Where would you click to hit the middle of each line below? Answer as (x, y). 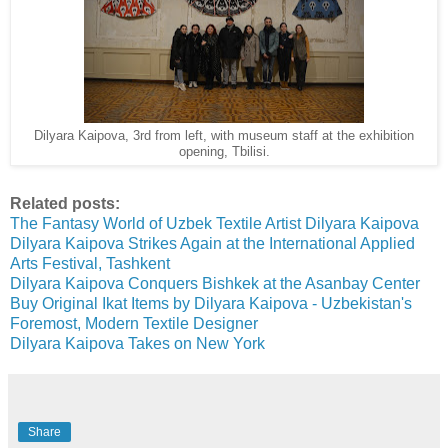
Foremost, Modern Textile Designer (134, 323)
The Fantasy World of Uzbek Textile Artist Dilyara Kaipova (214, 223)
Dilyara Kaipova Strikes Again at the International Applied (212, 243)
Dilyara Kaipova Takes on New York (137, 343)
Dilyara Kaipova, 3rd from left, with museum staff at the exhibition (224, 136)
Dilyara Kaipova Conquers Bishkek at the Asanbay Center (215, 283)
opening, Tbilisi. (224, 152)
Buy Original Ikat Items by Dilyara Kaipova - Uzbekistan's (211, 303)
